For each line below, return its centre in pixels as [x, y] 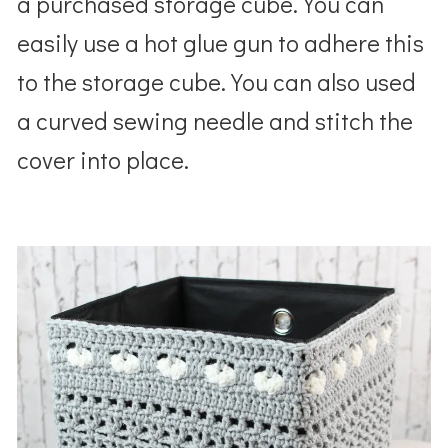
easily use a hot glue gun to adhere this [221, 42]
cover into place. [103, 159]
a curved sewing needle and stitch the [215, 120]
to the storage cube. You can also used [217, 81]
